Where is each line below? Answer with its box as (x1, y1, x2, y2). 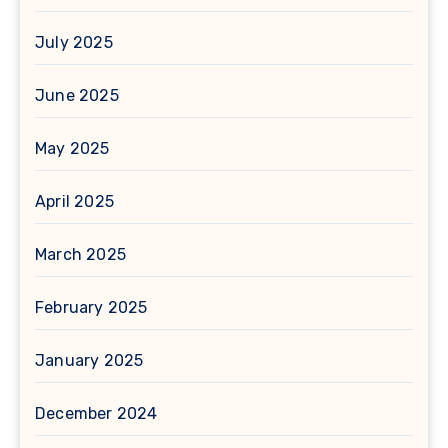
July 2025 (35, 33, 113, 53)
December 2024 (35, 404, 158, 424)
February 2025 (35, 298, 148, 318)
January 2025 (35, 351, 144, 371)
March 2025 (35, 245, 126, 265)
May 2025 (35, 139, 110, 159)
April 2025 (35, 192, 114, 212)
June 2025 (35, 86, 119, 106)
